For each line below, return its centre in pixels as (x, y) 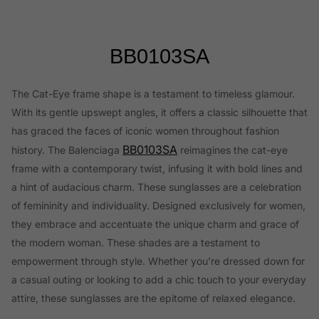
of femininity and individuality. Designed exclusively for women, (158, 206)
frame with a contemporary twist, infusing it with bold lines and (157, 169)
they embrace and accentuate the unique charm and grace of (155, 224)
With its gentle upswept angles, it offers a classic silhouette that (159, 113)
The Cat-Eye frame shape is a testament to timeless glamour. (153, 94)
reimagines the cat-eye (232, 150)
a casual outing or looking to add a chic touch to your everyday (159, 280)
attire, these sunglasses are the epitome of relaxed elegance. (153, 298)
